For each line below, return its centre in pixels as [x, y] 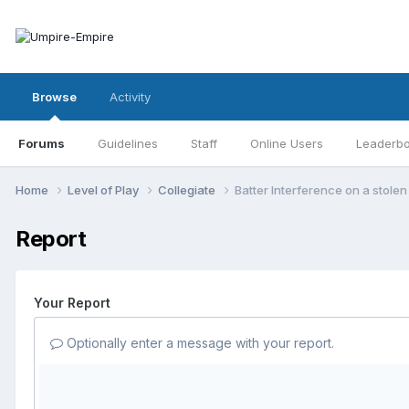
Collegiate [188, 189]
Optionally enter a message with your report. [199, 342]
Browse [54, 97]
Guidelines [128, 143]
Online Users [287, 143]
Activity [130, 97]
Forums [42, 143]
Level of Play [105, 189]
